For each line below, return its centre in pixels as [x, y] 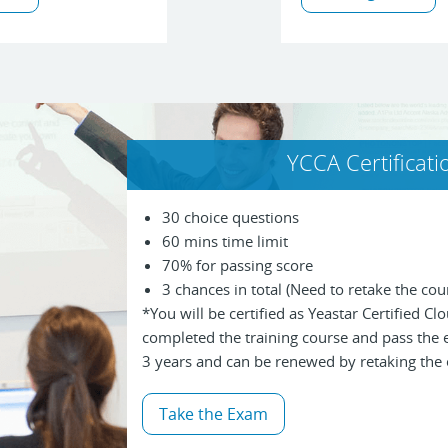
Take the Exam [213, 414]
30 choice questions [230, 217]
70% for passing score [237, 265]
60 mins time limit [225, 241]
